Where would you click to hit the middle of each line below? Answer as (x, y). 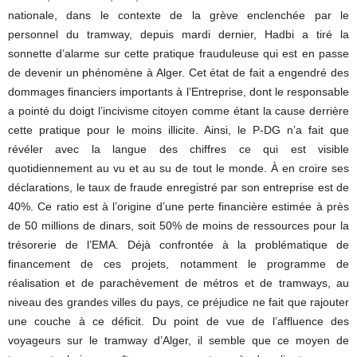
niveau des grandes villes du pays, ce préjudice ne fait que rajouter (178, 302)
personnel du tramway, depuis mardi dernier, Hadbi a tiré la (178, 34)
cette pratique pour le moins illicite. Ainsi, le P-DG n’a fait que (178, 130)
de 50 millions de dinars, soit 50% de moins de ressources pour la (178, 226)
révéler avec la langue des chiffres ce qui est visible (178, 149)
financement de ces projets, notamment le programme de (178, 264)
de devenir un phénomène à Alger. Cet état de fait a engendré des (178, 73)
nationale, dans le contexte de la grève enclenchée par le (178, 15)
